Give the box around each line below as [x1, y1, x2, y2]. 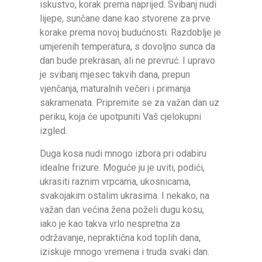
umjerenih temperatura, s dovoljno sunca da [40, 41, 215, 53]
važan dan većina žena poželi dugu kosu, [40, 204, 204, 215]
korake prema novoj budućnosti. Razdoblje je [40, 27, 221, 39]
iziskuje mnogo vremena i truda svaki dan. [40, 246, 209, 257]
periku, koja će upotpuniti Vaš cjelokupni [40, 111, 201, 123]
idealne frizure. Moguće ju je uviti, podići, [40, 161, 205, 173]
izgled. [40, 125, 67, 137]
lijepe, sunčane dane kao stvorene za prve [40, 13, 211, 25]
